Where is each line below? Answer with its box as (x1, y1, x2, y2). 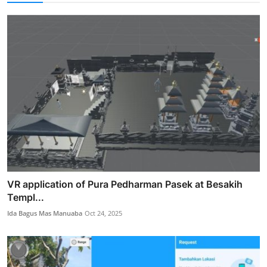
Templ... (7, 191, 44, 203)
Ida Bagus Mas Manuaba (7, 208, 82, 218)
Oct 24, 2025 (85, 208, 122, 218)
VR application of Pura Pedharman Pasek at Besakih (7, 178, 243, 190)
